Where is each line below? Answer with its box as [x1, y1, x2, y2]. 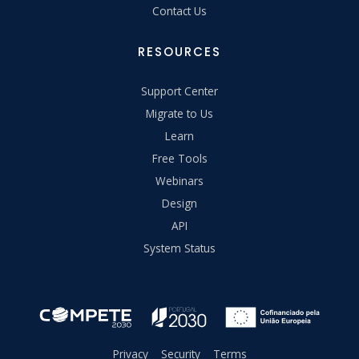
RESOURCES [138, 42, 221, 60]
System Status [143, 240, 216, 256]
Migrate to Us [146, 105, 213, 121]
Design [162, 195, 197, 211]
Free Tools [151, 150, 208, 166]
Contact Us [152, 2, 207, 18]
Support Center [141, 83, 218, 99]
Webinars [155, 172, 204, 188]
